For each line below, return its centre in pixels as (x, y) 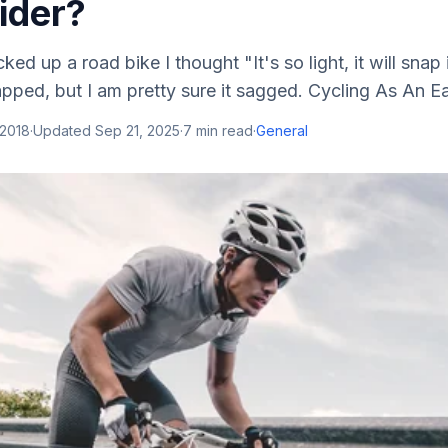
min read (222, 130)
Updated (64, 130)
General (282, 130)
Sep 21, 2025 (137, 130)
